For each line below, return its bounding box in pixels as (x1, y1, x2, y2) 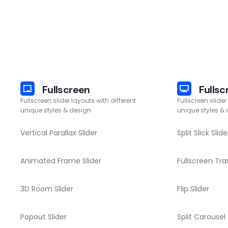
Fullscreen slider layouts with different (20, 96, 136, 105)
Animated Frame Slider (20, 156, 101, 166)
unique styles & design (20, 106, 91, 115)
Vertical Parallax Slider (20, 128, 97, 138)
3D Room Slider (20, 184, 73, 194)
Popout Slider (20, 212, 67, 222)
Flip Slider (177, 184, 209, 194)
